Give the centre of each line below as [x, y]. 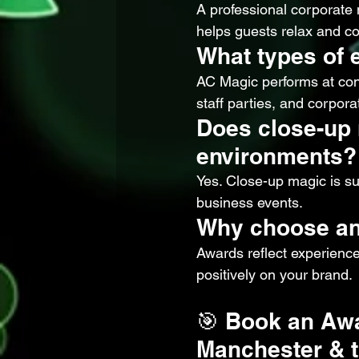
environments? [276, 156]
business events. [250, 202]
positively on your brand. [274, 274]
